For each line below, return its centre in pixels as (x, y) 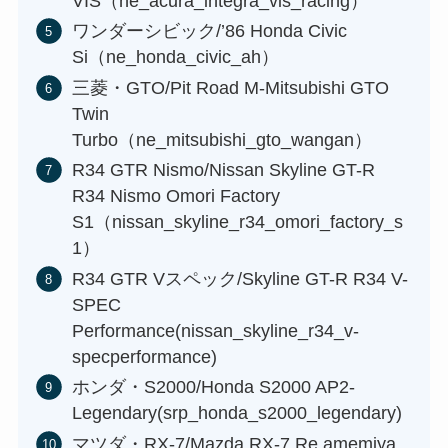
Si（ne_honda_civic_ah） (175, 57)
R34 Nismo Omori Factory (175, 196)
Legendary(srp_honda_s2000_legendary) (236, 413)
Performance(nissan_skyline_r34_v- (215, 330)
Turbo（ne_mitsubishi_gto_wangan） (221, 139)
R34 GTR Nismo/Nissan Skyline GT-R (223, 170)
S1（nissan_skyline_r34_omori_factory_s (237, 222)
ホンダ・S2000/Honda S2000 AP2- (213, 387)
